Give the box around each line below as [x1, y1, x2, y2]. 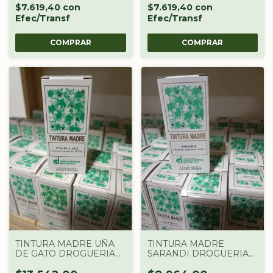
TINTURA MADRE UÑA [15, 238, 115, 250]
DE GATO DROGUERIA [15, 248, 115, 260]
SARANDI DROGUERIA [147, 248, 249, 260]
